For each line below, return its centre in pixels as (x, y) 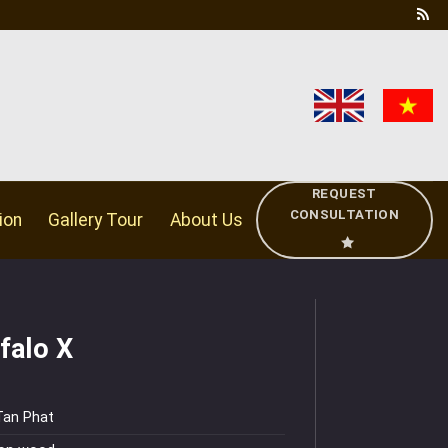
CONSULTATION (344, 214)
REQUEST (344, 193)
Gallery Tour (96, 220)
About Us (206, 220)
